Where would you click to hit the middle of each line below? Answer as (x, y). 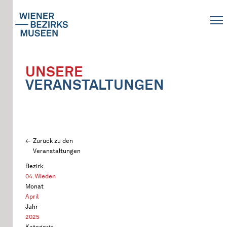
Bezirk (34, 166)
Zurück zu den (53, 141)
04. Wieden (41, 176)
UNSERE (54, 71)
